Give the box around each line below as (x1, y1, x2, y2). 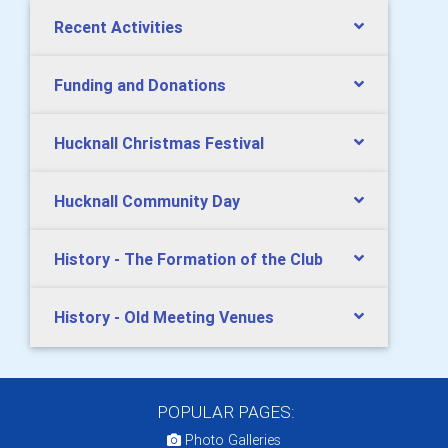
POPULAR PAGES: (153, 401, 295, 423)
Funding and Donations (54, 75, 226, 95)
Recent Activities (54, 17, 183, 37)
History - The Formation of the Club (54, 249, 323, 269)
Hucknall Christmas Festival (54, 133, 264, 153)
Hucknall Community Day (54, 191, 240, 211)
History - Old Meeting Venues (54, 307, 274, 327)
